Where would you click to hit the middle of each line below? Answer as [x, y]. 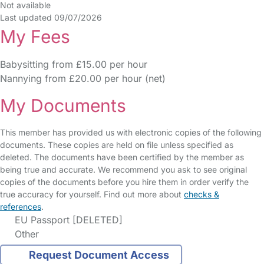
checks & [202, 194]
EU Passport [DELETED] [67, 220]
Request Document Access [99, 255]
